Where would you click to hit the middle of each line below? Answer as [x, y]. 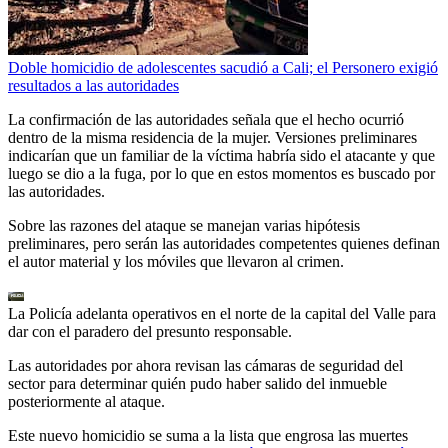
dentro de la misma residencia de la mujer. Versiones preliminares [212, 137]
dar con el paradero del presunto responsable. [150, 331]
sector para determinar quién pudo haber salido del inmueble [197, 383]
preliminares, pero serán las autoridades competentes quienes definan [224, 243]
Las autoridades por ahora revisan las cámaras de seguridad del [205, 365]
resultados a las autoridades [93, 85]
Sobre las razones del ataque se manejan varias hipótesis [184, 225]
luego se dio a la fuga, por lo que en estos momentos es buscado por [221, 173]
